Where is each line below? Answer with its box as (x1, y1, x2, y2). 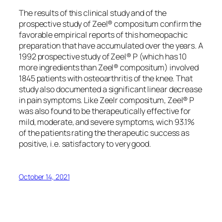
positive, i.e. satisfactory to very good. (19, 138, 151, 150)
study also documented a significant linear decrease (19, 84, 202, 95)
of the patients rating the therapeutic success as (19, 127, 190, 139)
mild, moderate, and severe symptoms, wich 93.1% (19, 116, 195, 128)
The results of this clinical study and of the (19, 7, 166, 19)
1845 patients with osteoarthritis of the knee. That (19, 73, 193, 84)
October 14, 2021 (19, 172, 70, 182)
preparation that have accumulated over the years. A (19, 40, 203, 52)
